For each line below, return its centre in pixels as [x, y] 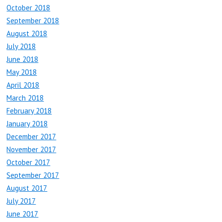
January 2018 [27, 124]
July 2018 [21, 47]
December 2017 [31, 137]
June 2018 [23, 59]
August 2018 [27, 34]
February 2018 [29, 111]
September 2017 [33, 175]
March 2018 [25, 98]
